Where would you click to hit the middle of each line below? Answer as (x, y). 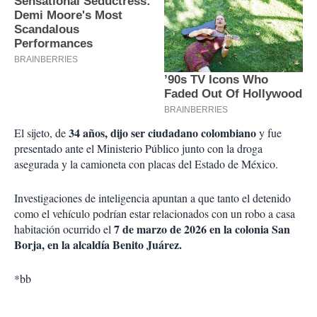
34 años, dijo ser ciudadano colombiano (161, 132)
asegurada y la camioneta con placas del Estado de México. (146, 163)
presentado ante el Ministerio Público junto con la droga (138, 148)
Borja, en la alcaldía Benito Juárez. (98, 244)
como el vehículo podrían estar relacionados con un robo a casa (155, 213)
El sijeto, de (40, 132)
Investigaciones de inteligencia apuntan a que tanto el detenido (152, 197)
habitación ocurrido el (64, 229)
